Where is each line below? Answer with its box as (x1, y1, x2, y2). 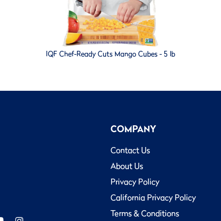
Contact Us (110, 144, 150, 156)
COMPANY (110, 122, 156, 136)
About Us (110, 160, 143, 172)
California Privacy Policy (110, 191, 196, 204)
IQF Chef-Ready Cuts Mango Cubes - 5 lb (46, 49, 175, 59)
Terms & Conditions (110, 207, 179, 220)
